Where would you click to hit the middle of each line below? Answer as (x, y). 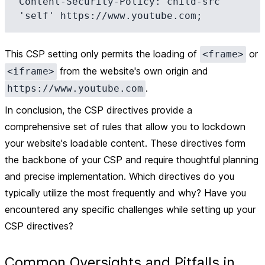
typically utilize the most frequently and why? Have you (125, 193)
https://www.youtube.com (75, 88)
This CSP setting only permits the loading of (102, 54)
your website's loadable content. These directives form (125, 143)
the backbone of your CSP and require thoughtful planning (132, 160)
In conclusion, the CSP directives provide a (98, 110)
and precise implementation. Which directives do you (119, 176)
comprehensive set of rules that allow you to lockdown (125, 127)
